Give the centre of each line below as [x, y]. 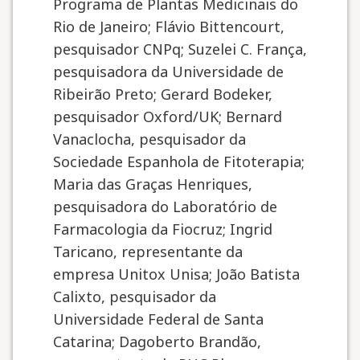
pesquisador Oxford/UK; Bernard [168, 117]
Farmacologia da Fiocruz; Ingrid [163, 229]
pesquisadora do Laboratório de [165, 207]
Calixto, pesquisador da [135, 297]
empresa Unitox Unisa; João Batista [176, 274]
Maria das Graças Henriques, [153, 184]
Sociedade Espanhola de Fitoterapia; [179, 162]
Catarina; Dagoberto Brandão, [157, 342]
